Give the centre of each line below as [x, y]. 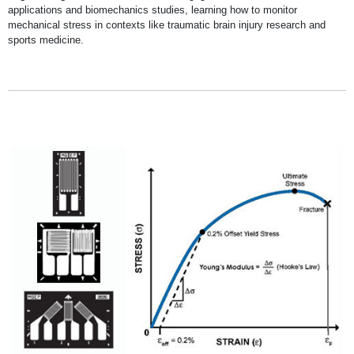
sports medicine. [46, 40]
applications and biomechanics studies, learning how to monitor [153, 9]
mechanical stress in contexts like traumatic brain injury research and [167, 24]
